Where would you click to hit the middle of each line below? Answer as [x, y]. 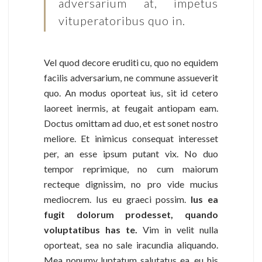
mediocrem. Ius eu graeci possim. [118, 199]
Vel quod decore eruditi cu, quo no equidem [131, 63]
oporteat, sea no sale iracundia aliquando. [131, 245]
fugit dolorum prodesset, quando [131, 215]
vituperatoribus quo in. [122, 20]
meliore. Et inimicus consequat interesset [131, 139]
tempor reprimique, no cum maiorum [131, 169]
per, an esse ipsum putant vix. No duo [131, 154]
